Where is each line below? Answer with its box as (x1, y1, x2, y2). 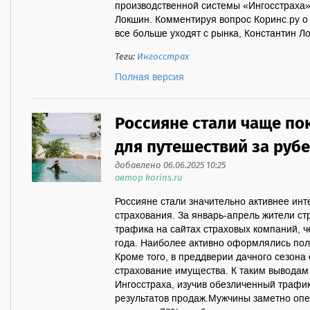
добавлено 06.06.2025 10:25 (115, 158, 226, 173)
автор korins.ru (115, 171, 182, 185)
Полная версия (115, 71, 184, 84)
